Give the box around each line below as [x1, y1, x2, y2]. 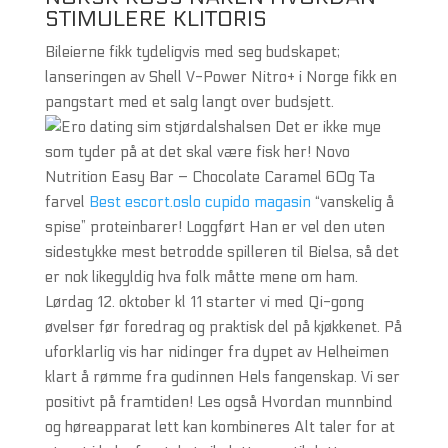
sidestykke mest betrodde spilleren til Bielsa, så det [44, 243, 399, 261]
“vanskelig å [310, 193, 394, 211]
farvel [44, 193, 89, 211]
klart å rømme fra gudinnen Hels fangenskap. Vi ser [44, 368, 400, 386]
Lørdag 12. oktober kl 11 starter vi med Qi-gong [44, 293, 364, 311]
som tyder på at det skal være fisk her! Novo [44, 143, 350, 161]
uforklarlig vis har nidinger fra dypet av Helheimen [44, 343, 389, 361]
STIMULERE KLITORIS [44, 6, 267, 32]
